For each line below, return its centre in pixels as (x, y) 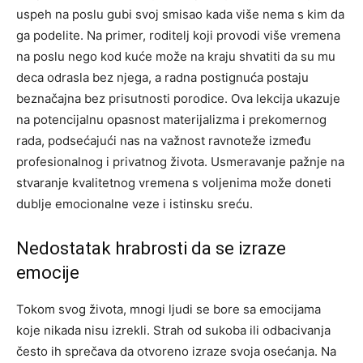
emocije (48, 272)
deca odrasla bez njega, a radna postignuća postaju (162, 77)
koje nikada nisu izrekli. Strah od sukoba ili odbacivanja (173, 330)
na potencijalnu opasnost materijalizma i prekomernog (171, 119)
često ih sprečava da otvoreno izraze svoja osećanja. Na (176, 351)
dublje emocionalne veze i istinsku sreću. (135, 203)
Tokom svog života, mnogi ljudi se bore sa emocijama (169, 309)
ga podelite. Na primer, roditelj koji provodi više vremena (178, 35)
